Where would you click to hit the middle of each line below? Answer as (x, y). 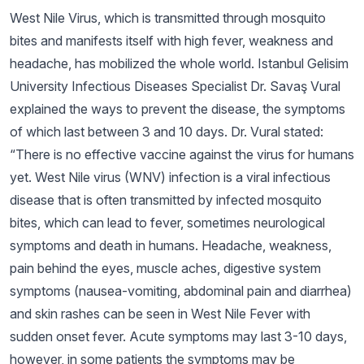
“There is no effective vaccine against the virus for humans (182, 154)
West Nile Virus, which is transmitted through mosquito (168, 18)
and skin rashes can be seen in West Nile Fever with (160, 314)
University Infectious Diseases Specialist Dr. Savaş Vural (175, 86)
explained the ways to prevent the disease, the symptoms (178, 109)
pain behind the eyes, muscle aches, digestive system (165, 268)
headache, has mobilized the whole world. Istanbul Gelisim (179, 63)
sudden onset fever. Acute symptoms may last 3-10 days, (178, 336)
